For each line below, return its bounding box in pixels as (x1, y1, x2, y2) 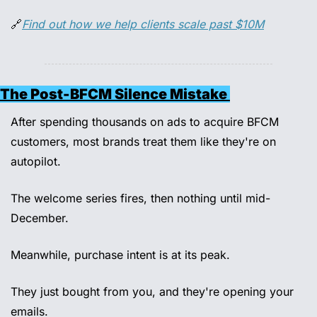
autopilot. (11, 154, 64, 169)
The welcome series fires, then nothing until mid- (11, 191, 270, 206)
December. (11, 211, 72, 226)
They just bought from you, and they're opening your (11, 284, 294, 299)
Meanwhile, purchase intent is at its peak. (11, 248, 234, 263)
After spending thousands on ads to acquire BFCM (11, 115, 279, 129)
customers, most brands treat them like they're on (11, 134, 276, 149)
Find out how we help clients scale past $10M (22, 17, 264, 32)
